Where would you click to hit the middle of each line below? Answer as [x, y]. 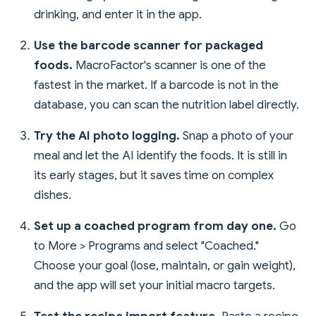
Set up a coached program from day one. [155, 226]
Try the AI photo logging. [107, 135]
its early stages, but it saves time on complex [154, 175]
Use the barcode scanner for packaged [148, 45]
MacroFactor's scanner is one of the [169, 65]
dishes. [53, 195]
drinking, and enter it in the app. [118, 14]
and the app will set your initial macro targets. [154, 285]
